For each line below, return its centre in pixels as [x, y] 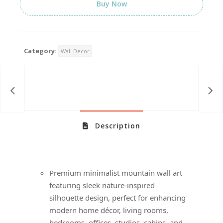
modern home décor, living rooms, [109, 210]
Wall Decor [75, 51]
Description [116, 125]
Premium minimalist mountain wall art [116, 172]
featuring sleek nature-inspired [102, 185]
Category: [40, 51]
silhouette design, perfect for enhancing [118, 197]
